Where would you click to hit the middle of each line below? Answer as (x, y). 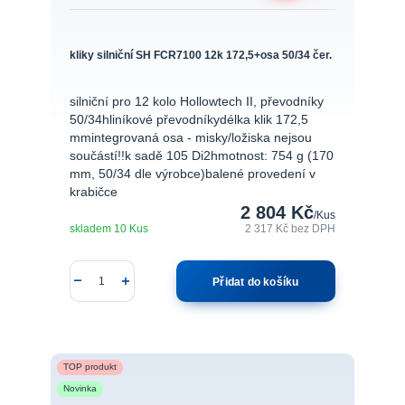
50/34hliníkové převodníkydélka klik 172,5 (188, 119)
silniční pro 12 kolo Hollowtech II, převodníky (196, 101)
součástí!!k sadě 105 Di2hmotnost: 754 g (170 (201, 155)
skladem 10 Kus (108, 228)
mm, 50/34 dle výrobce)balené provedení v (192, 174)
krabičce (93, 192)
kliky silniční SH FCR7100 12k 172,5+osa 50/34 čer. (200, 55)
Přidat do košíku (256, 281)
